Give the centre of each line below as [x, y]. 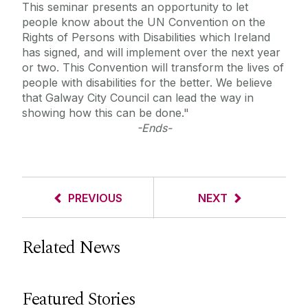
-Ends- [154, 128]
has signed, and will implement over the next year [151, 53]
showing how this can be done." [106, 113]
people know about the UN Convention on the [144, 22]
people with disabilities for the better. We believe [147, 83]
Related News [71, 248]
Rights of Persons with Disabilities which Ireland [146, 37]
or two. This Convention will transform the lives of [153, 68]
